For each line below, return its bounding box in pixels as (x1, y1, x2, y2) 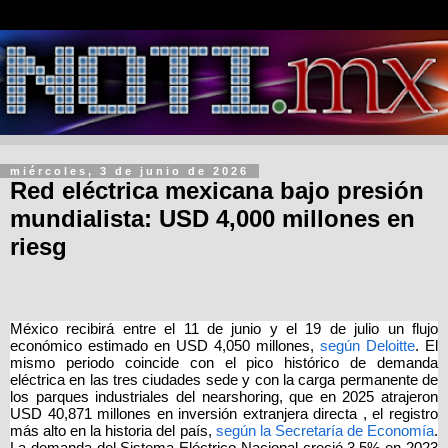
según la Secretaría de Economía (215, 423, 435, 440)
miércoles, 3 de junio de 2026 (10, 165, 249, 178)
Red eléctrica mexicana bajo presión (10, 177, 424, 205)
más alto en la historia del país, (10, 423, 212, 440)
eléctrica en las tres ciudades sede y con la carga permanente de (10, 372, 438, 389)
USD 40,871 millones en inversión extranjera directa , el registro (10, 406, 438, 423)
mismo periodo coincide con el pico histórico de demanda (10, 355, 438, 372)
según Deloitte (320, 338, 415, 355)
